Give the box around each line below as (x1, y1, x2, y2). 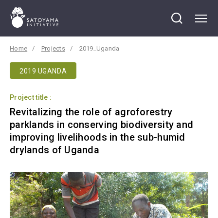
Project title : (10, 93, 52, 101)
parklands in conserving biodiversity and (10, 119, 194, 130)
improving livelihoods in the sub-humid (10, 131, 185, 143)
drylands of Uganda (10, 144, 100, 156)
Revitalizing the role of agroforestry (10, 106, 173, 118)
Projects (41, 45, 65, 52)
